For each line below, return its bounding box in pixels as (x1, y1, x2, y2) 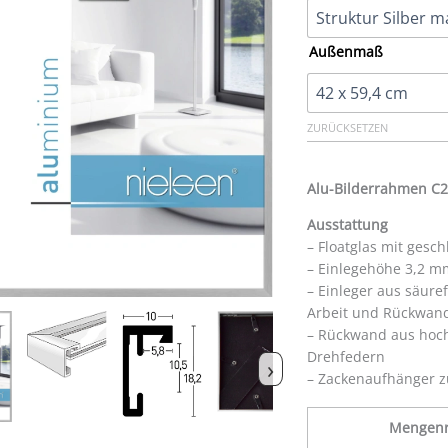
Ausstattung (306, 215, 388, 235)
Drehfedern (306, 347, 385, 367)
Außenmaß (308, 42, 383, 62)
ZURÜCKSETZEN (306, 121, 388, 136)
